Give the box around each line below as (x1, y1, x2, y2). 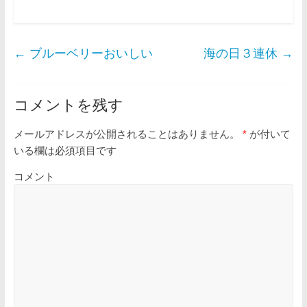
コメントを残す (13, 94, 123, 115)
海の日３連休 (204, 47, 282, 61)
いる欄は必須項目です (13, 145, 116, 157)
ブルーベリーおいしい (25, 47, 153, 61)
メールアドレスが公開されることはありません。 (13, 128, 240, 140)
